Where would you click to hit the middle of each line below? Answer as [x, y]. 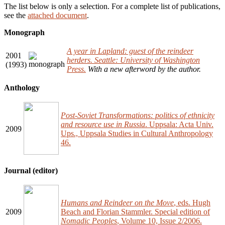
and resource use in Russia [103, 125]
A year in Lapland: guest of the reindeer [130, 51]
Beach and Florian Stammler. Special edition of [135, 212]
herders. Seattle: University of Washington [133, 60]
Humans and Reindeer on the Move [117, 203]
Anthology [22, 88]
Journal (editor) [31, 171]
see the [16, 16]
